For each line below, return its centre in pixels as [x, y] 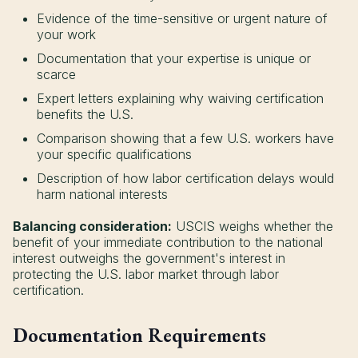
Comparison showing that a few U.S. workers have [185, 138]
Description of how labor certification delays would [185, 178]
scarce [56, 74]
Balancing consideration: [92, 226]
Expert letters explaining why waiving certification [180, 98]
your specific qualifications [114, 154]
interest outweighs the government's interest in [149, 258]
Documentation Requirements [139, 336]
